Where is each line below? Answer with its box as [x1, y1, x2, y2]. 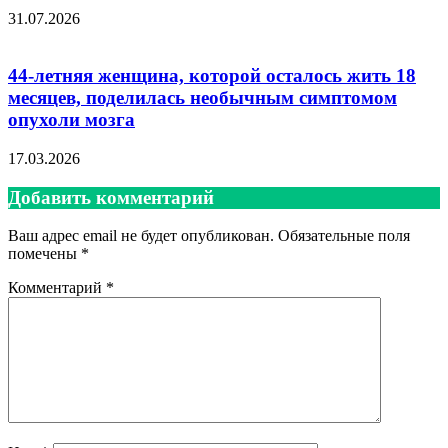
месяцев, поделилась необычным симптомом [8, 87, 397, 109]
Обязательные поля [278, 227, 410, 245]
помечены [8, 245, 81, 263]
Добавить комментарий [8, 186, 214, 208]
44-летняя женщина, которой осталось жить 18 [8, 65, 416, 87]
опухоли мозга [8, 109, 135, 131]
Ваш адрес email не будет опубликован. [8, 227, 274, 245]
